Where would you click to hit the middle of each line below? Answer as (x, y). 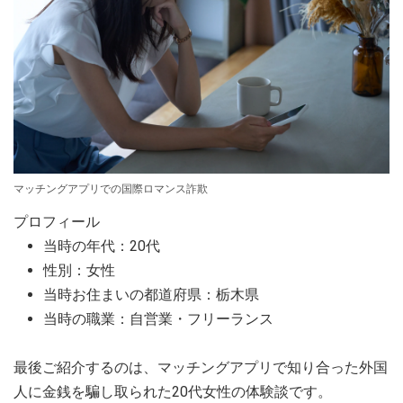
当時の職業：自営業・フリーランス (158, 318)
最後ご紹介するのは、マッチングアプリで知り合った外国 (201, 367)
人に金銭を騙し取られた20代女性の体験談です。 (173, 391)
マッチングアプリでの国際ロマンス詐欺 (111, 188)
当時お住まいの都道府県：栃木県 (151, 294)
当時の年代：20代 (102, 246)
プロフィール (57, 221)
